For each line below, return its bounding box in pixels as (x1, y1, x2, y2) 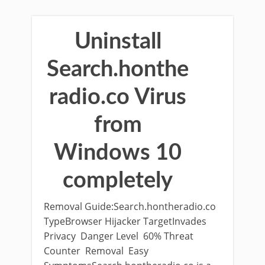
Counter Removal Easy (44, 244, 148, 257)
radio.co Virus (49, 86, 186, 108)
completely (63, 169, 173, 192)
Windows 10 (54, 141, 182, 164)
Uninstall (74, 30, 161, 53)
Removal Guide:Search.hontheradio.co (44, 200, 216, 213)
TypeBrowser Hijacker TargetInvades (44, 215, 206, 228)
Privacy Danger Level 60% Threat (44, 230, 193, 243)
